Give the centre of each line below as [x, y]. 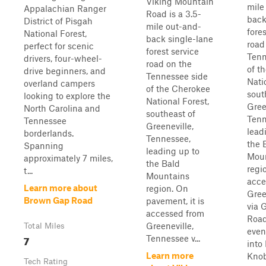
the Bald [163, 163]
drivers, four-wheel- [63, 58]
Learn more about [61, 188]
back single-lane [180, 39]
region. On [167, 188]
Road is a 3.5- [174, 14]
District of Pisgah [58, 21]
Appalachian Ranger [65, 8]
